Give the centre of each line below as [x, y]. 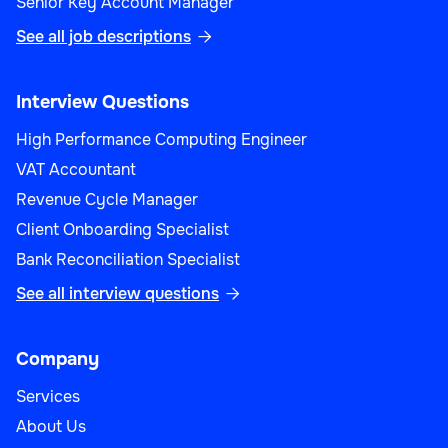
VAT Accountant [76, 170]
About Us [51, 427]
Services [48, 397]
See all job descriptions [103, 37]
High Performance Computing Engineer [161, 140]
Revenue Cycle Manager [107, 200]
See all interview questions [117, 294]
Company [57, 359]
